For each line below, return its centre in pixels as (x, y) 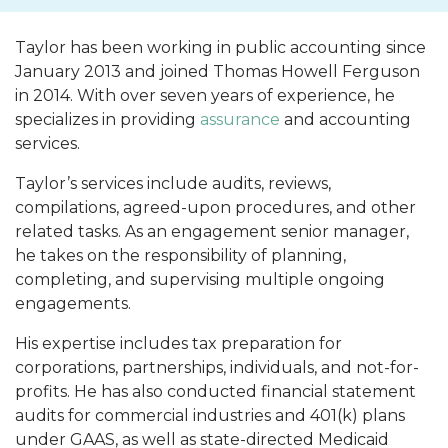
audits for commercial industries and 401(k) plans (210, 415)
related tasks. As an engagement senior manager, (212, 231)
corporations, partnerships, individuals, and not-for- (217, 367)
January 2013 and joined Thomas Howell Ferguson (217, 71)
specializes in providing (107, 119)
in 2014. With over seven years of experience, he (205, 95)
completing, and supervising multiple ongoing (200, 279)
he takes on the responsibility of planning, (180, 255)
